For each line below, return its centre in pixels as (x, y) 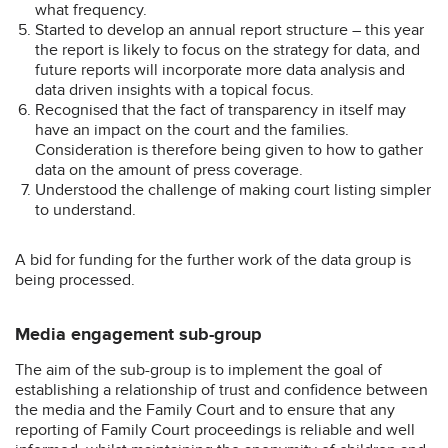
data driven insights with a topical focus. (174, 89)
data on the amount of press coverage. (169, 169)
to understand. (85, 209)
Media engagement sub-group (140, 334)
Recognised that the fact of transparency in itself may (220, 109)
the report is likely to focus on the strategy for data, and (227, 49)
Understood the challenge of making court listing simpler (233, 189)
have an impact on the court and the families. (192, 129)
